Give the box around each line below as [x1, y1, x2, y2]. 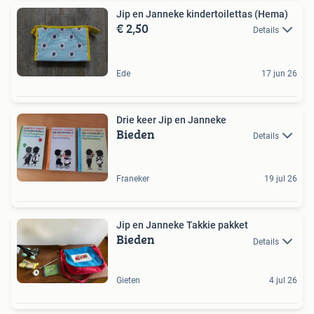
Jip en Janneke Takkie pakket [116, 219, 248, 231]
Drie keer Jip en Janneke [116, 114, 226, 125]
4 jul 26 [269, 275, 297, 285]
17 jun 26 [261, 68, 297, 78]
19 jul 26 [264, 174, 297, 184]
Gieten [116, 275, 140, 285]
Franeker [116, 174, 149, 184]
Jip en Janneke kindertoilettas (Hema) [116, 8, 288, 20]
